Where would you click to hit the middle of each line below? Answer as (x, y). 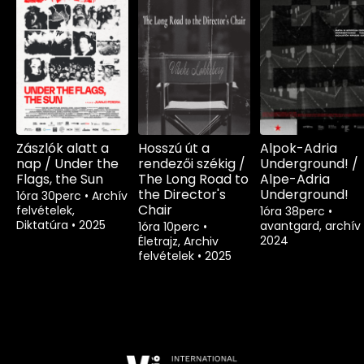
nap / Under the (67, 164)
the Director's (182, 195)
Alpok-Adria (299, 149)
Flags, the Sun (60, 180)
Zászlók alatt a (63, 149)
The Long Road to (193, 180)
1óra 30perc (50, 196)
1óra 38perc (294, 212)
